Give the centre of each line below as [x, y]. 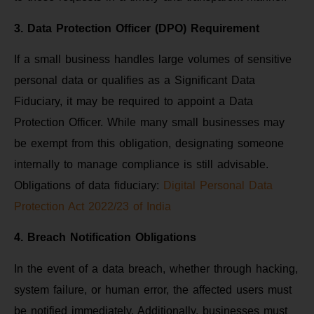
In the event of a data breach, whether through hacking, [156, 268]
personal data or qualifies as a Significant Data [135, 81]
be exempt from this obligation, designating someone [149, 144]
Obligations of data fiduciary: [89, 186]
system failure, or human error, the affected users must [153, 289]
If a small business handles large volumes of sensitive [153, 60]
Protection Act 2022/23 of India [93, 207]
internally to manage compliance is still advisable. [141, 165]
